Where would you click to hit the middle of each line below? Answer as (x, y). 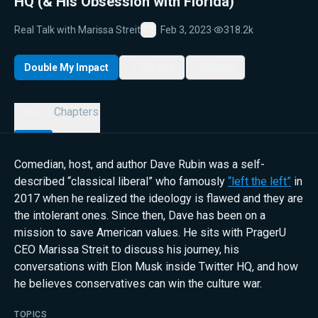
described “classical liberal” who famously (121, 181)
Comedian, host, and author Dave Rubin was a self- (139, 164)
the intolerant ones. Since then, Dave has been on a (140, 215)
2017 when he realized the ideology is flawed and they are (159, 198)
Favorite (166, 40)
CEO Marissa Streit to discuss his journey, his (127, 250)
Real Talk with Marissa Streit (77, 29)
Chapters (76, 112)
